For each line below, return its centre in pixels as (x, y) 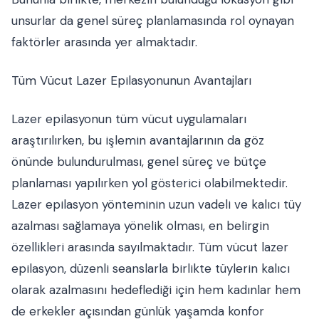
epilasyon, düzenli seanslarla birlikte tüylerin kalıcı (151, 269)
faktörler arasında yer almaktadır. (104, 42)
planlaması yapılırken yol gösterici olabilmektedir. (150, 183)
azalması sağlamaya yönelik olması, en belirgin (140, 226)
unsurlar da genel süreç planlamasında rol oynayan (153, 21)
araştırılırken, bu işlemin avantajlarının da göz (138, 141)
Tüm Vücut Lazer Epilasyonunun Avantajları (131, 81)
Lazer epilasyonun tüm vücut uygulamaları (129, 119)
